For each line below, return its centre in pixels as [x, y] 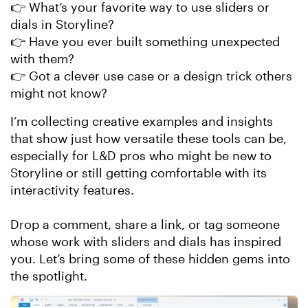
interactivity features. [72, 190]
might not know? [59, 93]
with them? [42, 58]
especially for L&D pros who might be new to [141, 155]
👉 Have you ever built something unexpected [145, 41]
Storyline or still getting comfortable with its [139, 173]
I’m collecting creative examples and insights [142, 121]
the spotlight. [49, 276]
